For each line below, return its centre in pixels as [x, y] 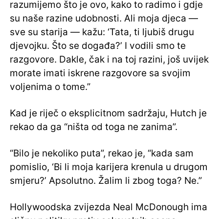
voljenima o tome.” [50, 87]
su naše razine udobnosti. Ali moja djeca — [104, 19]
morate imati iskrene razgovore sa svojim [100, 73]
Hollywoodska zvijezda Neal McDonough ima [109, 207]
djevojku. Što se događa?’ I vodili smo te [98, 46]
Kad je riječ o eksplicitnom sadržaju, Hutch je [108, 113]
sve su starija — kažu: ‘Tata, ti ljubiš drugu [102, 32]
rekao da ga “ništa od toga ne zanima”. [94, 127]
